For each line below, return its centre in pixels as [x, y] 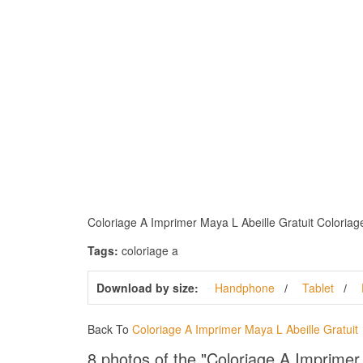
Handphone [244, 288]
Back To [109, 329]
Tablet [318, 288]
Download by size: [147, 288]
